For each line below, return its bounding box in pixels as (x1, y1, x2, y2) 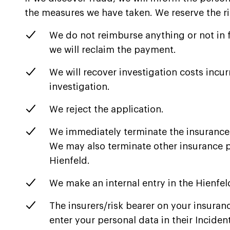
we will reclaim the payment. (49, 45, 176, 55)
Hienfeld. (49, 156, 90, 166)
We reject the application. (49, 105, 164, 114)
